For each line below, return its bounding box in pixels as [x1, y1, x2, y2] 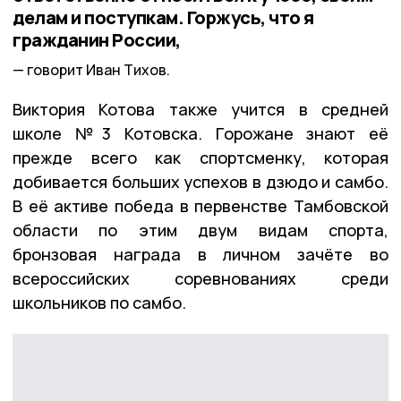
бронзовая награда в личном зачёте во [13, 243, 388, 265]
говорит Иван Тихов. [27, 59, 170, 80]
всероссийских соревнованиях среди [13, 267, 388, 289]
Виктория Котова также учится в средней [13, 98, 388, 120]
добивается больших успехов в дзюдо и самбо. [13, 170, 388, 192]
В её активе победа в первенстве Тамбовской [13, 194, 388, 217]
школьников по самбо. [13, 291, 190, 313]
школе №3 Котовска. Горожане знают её [13, 122, 388, 144]
